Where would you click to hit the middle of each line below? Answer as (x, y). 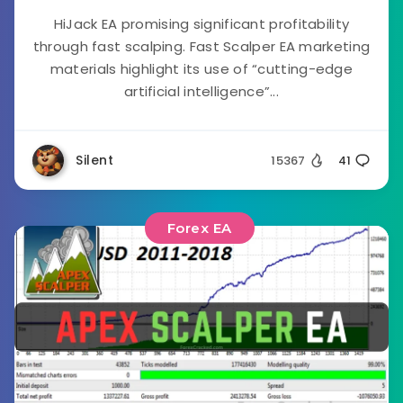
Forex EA (199, 228)
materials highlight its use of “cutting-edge (201, 69)
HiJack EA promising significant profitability (201, 24)
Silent (94, 160)
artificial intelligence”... (201, 91)
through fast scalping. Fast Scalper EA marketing (201, 46)
